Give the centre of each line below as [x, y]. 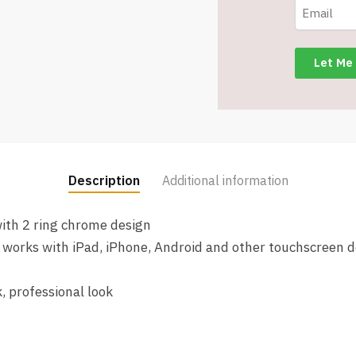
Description [104, 180]
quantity [241, 131]
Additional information [225, 180]
